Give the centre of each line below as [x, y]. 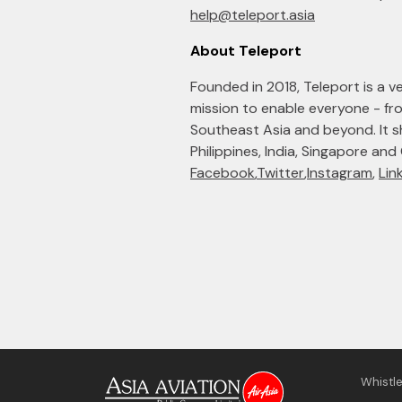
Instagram [340, 173]
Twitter [280, 173]
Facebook [223, 173]
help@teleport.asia [253, 15]
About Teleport [246, 51]
